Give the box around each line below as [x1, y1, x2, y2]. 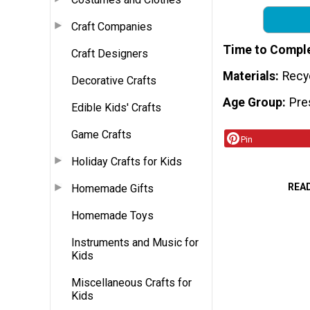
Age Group [223, 95, 282, 109]
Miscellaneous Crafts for [71, 275, 192, 289]
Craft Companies [71, 19, 152, 33]
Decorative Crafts [71, 73, 156, 87]
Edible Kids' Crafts [71, 100, 161, 114]
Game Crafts [71, 127, 131, 141]
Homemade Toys [71, 208, 154, 222]
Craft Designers [71, 46, 148, 60]
